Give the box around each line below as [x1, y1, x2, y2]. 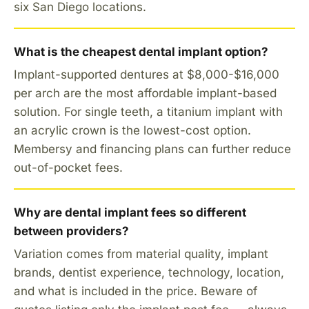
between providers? [14, 223, 129, 238]
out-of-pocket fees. [14, 160, 123, 175]
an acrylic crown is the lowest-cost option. [14, 123, 251, 137]
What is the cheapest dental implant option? [14, 44, 268, 59]
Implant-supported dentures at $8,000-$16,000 [14, 67, 279, 81]
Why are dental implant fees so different [14, 205, 246, 219]
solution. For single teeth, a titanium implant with [14, 104, 283, 119]
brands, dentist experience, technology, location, [14, 265, 284, 279]
